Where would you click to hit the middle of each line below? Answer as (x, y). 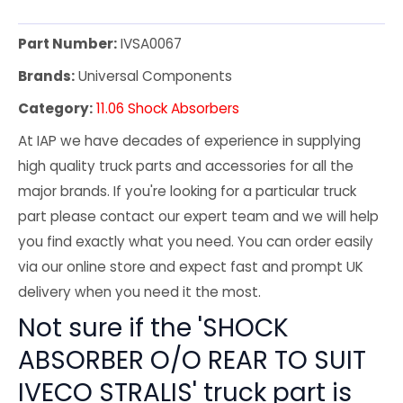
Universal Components (153, 76)
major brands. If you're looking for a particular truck (187, 191)
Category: (55, 108)
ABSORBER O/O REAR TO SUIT (192, 360)
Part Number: (67, 43)
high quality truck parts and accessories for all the (186, 166)
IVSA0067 (149, 43)
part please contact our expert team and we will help (198, 216)
